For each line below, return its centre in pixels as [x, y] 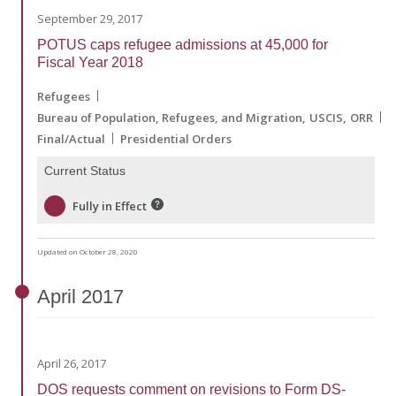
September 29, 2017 [90, 18]
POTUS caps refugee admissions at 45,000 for [183, 44]
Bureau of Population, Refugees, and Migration [170, 117]
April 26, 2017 [72, 363]
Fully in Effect [110, 206]
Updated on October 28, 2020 [88, 251]
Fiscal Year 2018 [90, 62]
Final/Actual [71, 138]
